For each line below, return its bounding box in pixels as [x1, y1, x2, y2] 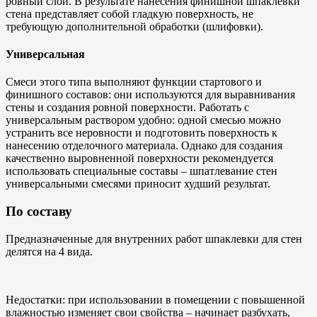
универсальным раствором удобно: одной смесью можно [6, 114, 281, 127]
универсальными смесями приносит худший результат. [6, 178, 270, 190]
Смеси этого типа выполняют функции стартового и [6, 76, 262, 88]
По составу [6, 204, 72, 219]
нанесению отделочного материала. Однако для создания [6, 139, 282, 152]
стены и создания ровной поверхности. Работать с [6, 101, 249, 114]
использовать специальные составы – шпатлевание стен [6, 165, 277, 178]
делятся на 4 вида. [6, 245, 93, 258]
